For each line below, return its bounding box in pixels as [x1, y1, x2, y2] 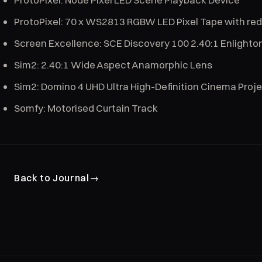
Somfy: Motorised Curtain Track [14, 102, 158, 114]
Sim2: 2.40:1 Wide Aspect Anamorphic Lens [14, 58, 212, 71]
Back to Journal [14, 172, 89, 184]
